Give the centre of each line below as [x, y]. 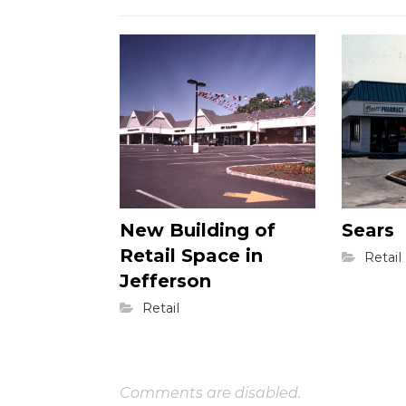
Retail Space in [191, 256]
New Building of [198, 231]
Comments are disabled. [210, 393]
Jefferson [165, 281]
